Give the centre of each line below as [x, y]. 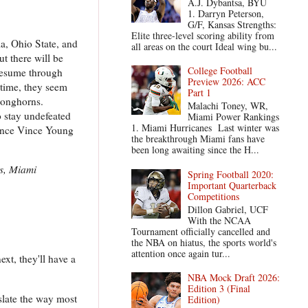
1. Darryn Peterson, [226, 13]
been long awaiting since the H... [195, 150]
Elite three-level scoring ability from [202, 35]
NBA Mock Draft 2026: [234, 278]
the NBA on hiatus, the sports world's [203, 242]
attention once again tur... [180, 253]
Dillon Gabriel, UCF [228, 209]
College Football [220, 71]
